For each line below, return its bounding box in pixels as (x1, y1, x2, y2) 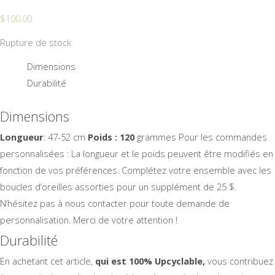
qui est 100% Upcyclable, (95, 255, 205, 268)
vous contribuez (205, 255, 273, 268)
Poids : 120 (88, 131, 137, 144)
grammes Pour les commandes (137, 131, 267, 144)
